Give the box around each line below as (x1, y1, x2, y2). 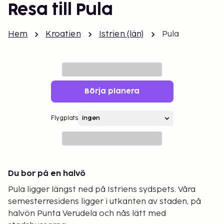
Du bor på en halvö (8, 169, 85, 178)
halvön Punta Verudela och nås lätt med (8, 209, 166, 218)
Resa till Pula (8, 2, 113, 18)
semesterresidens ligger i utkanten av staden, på (8, 197, 201, 206)
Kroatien (45, 29, 81, 39)
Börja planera (84, 88, 139, 94)
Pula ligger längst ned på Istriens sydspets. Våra (8, 185, 195, 194)
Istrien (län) (98, 29, 144, 39)
